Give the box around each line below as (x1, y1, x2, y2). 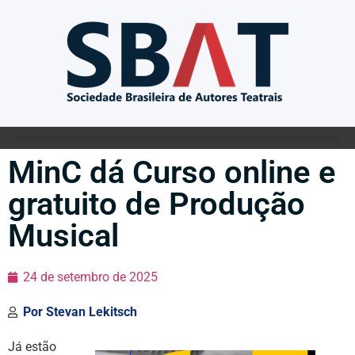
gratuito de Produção (8, 185, 305, 223)
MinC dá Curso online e (8, 154, 336, 191)
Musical (8, 217, 119, 254)
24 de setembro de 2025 (23, 269, 158, 284)
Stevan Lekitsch (43, 304, 137, 319)
